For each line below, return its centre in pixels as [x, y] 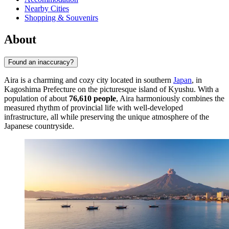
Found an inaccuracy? [41, 62]
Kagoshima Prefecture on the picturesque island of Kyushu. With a [111, 89]
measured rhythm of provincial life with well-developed [94, 108]
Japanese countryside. [39, 126]
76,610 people [93, 99]
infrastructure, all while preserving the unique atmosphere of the [107, 117]
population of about [37, 99]
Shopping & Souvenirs [61, 18]
